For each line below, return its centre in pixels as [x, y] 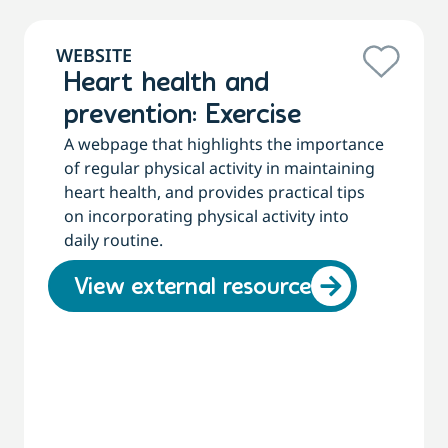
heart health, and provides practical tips [214, 192]
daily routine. [113, 240]
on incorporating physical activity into [206, 216]
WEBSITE [94, 55]
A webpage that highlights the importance [224, 144]
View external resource [192, 288]
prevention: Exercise [182, 116]
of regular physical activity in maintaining [219, 168]
